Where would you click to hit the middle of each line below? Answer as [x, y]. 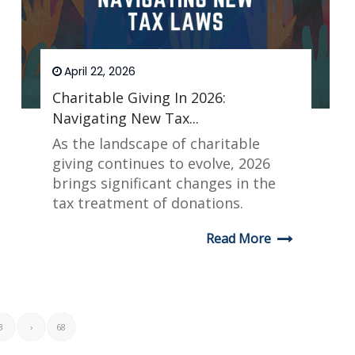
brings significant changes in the [164, 183]
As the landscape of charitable [156, 144]
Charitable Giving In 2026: [139, 98]
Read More [238, 239]
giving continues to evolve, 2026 [161, 164]
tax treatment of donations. [147, 203]
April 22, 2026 [99, 72]
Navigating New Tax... [125, 118]
